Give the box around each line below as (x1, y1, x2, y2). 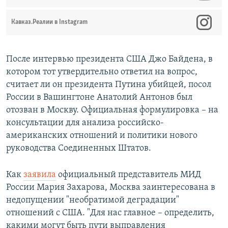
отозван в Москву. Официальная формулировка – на (6, 105, 218, 115)
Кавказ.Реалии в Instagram (11, 18, 88, 25)
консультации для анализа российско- (6, 118, 164, 128)
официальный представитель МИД (56, 169, 201, 180)
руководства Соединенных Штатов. (6, 143, 151, 153)
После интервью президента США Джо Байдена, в (6, 54, 213, 64)
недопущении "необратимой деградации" (6, 195, 179, 205)
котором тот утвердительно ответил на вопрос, (6, 67, 197, 77)
